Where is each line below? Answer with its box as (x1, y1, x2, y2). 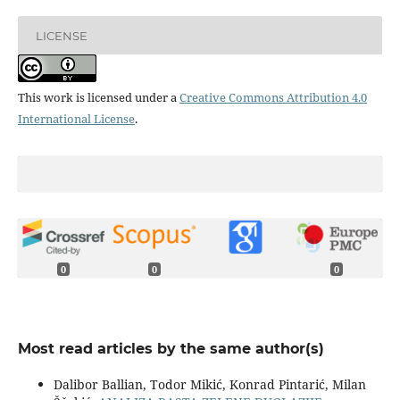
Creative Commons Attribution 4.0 (179, 89, 367, 106)
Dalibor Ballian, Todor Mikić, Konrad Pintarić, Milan (53, 375, 366, 393)
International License (17, 111, 135, 128)
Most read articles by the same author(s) (17, 339, 324, 357)
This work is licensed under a (17, 89, 179, 106)
